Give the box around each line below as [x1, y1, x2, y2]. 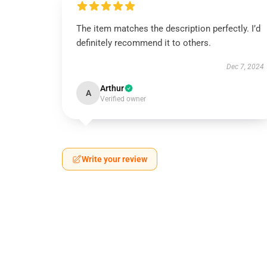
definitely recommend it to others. [76, 38, 211, 48]
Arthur [100, 83, 124, 93]
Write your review [82, 154, 147, 164]
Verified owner [100, 95, 146, 103]
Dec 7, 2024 [226, 63, 264, 71]
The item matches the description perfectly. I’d [76, 23, 260, 34]
